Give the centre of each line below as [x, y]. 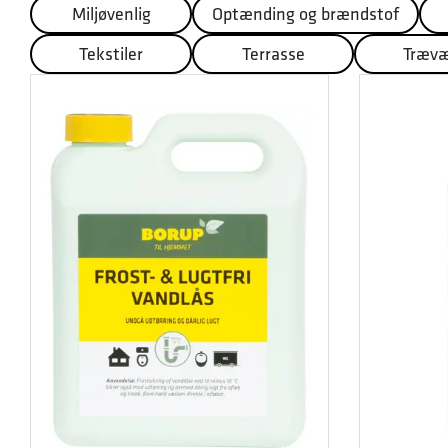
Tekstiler [111, 53]
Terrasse [273, 53]
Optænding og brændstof [305, 13]
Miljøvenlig [111, 13]
